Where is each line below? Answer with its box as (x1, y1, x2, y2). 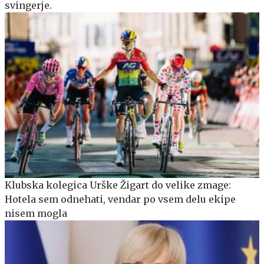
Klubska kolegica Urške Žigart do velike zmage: (5, 179, 231, 192)
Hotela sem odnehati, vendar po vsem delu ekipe (5, 193, 236, 206)
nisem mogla (5, 207, 67, 220)
